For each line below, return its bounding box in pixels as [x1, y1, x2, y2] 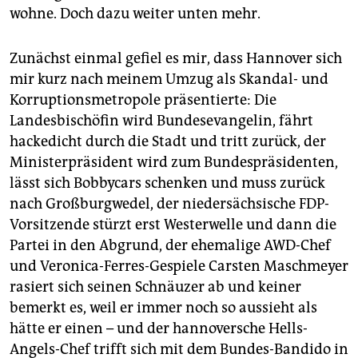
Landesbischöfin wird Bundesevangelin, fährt [10, 112, 313, 130]
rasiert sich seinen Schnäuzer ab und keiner [10, 278, 301, 296]
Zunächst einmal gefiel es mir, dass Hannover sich [10, 50, 342, 68]
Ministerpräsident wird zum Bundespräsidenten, [10, 153, 338, 172]
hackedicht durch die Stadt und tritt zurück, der [10, 133, 326, 151]
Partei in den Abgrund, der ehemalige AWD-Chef [10, 237, 331, 255]
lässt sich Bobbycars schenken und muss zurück [10, 174, 325, 193]
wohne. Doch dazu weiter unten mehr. [10, 5, 261, 23]
